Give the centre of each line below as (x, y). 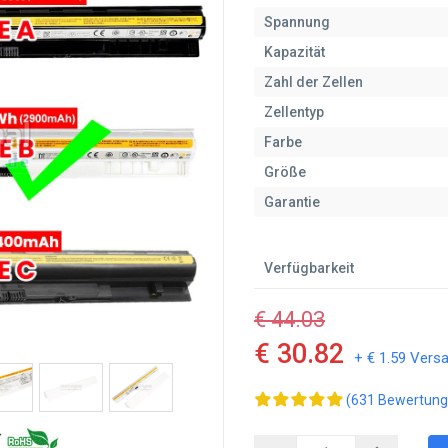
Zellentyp (294, 112)
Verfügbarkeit (309, 268)
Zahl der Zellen (313, 82)
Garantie (292, 202)
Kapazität (294, 52)
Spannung (297, 22)
